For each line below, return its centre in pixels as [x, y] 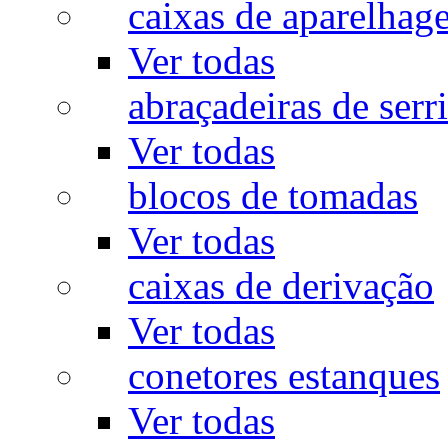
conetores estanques [284, 376]
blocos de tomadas [273, 196]
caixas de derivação [281, 286]
